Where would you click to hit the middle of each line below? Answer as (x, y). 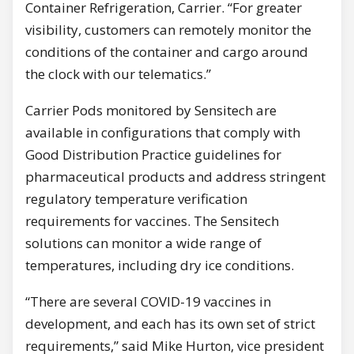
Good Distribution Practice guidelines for (153, 155)
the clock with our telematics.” (118, 74)
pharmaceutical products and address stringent (175, 177)
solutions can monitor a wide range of (143, 243)
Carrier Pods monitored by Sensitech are (151, 111)
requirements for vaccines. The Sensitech (152, 221)
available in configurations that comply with (163, 133)
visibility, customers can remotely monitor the (168, 30)
